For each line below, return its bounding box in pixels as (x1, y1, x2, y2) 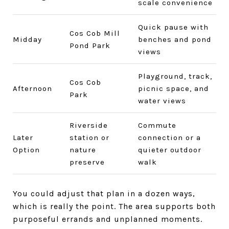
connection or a (138, 132, 201, 142)
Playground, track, (138, 71, 212, 81)
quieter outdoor (138, 145, 201, 154)
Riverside (69, 120, 108, 130)
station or (69, 132, 109, 142)
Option (13, 145, 40, 154)
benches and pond (138, 34, 212, 44)
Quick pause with (138, 22, 209, 32)
